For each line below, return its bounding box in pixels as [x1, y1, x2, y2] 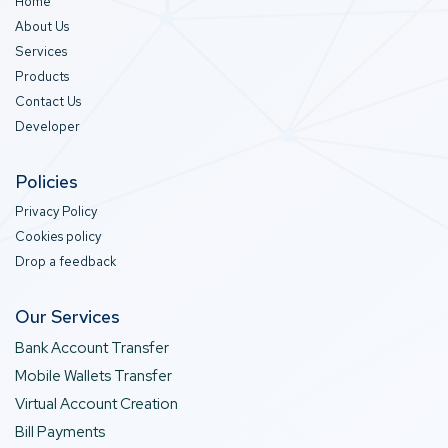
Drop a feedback [15, 252, 116, 270]
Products [15, 67, 69, 85]
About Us [15, 17, 69, 35]
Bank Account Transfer [15, 337, 169, 358]
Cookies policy [15, 227, 101, 245]
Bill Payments [15, 421, 105, 442]
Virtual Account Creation [15, 393, 178, 414]
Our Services [15, 304, 120, 328]
